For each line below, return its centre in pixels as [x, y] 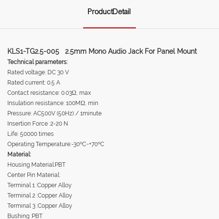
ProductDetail [109, 11]
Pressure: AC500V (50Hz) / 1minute [55, 113]
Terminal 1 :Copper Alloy [40, 185]
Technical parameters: [37, 62]
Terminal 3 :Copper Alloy [40, 206]
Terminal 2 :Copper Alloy [40, 195]
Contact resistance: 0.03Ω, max [49, 93]
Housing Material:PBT [36, 164]
